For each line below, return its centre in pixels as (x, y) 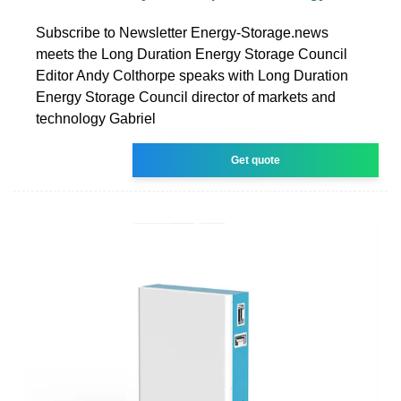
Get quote (256, 160)
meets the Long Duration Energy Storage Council (192, 54)
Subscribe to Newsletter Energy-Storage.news (182, 32)
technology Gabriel (96, 118)
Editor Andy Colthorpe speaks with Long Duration (192, 75)
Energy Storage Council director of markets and (186, 97)
